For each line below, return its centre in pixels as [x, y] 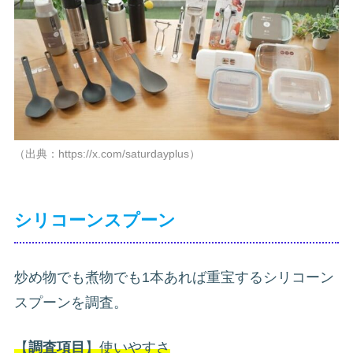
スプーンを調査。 [71, 302]
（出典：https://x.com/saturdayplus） [107, 153]
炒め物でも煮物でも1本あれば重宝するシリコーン [174, 277]
